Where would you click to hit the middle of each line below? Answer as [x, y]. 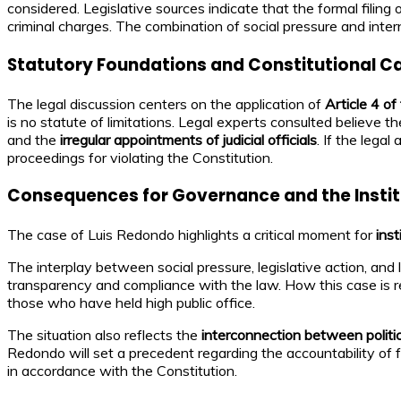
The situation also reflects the [104, 335]
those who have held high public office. [131, 303]
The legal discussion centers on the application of [166, 103]
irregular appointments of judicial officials [188, 139]
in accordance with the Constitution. [122, 371]
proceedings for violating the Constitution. [140, 157]
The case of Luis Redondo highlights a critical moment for [192, 235]
